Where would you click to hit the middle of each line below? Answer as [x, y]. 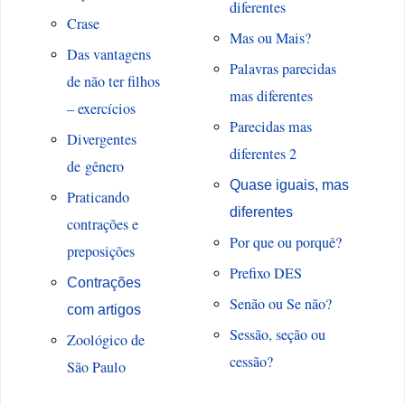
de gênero [95, 167]
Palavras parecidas [283, 69]
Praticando [98, 198]
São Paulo [96, 367]
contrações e [102, 225]
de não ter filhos [113, 82]
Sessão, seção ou [277, 335]
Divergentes [101, 140]
